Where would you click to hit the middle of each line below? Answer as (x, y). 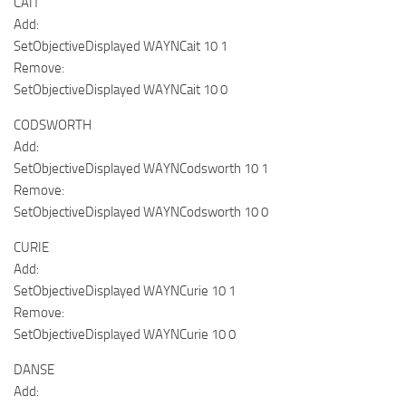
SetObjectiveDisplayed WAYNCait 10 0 (121, 89)
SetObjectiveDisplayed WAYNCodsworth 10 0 (141, 212)
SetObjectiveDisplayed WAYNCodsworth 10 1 (141, 168)
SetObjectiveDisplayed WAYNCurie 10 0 (125, 334)
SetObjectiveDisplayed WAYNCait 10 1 (121, 46)
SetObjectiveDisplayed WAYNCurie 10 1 (125, 290)
